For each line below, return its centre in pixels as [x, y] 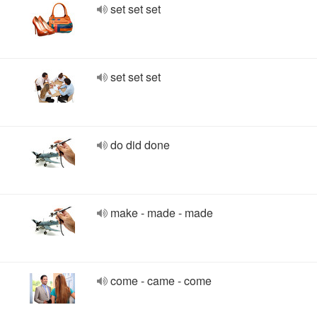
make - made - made [162, 213]
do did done [140, 145]
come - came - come [161, 281]
